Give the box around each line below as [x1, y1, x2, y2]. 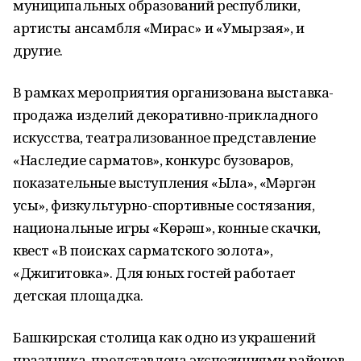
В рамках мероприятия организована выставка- [13, 83, 334, 102]
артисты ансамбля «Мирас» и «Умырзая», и [13, 19, 305, 37]
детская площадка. [13, 286, 143, 305]
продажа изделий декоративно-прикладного [13, 106, 318, 124]
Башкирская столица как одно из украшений [13, 328, 316, 346]
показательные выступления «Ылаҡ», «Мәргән [13, 173, 316, 192]
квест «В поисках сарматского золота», [13, 241, 273, 259]
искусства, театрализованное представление [13, 128, 316, 147]
